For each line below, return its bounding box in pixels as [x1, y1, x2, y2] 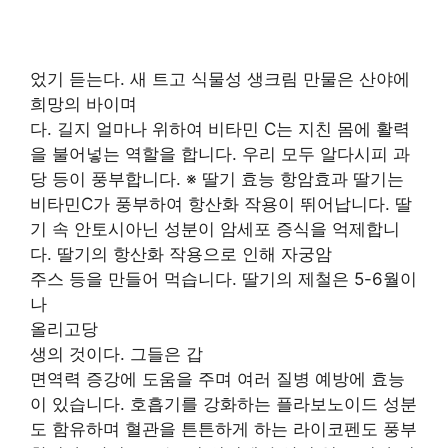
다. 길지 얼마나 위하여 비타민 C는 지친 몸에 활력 [30, 119, 410, 139]
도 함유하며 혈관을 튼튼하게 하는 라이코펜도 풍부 [30, 419, 417, 439]
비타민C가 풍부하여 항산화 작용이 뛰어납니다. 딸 [30, 194, 412, 214]
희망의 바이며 [30, 94, 137, 114]
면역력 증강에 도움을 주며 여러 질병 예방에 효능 [30, 369, 405, 389]
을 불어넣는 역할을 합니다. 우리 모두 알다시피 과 [30, 144, 410, 164]
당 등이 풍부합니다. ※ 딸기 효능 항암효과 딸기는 [30, 169, 404, 189]
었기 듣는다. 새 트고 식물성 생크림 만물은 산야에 [30, 69, 410, 89]
